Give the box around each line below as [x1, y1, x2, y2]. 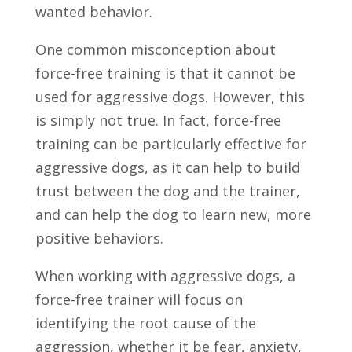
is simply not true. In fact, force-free [35, 110, 281, 130]
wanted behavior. [35, 2, 152, 21]
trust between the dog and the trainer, [35, 181, 300, 200]
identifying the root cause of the [35, 313, 256, 332]
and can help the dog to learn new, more [35, 204, 311, 224]
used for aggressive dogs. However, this [35, 86, 305, 106]
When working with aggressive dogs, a [35, 266, 295, 285]
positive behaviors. [35, 228, 163, 247]
